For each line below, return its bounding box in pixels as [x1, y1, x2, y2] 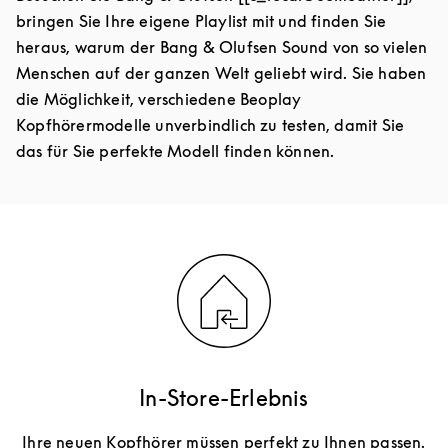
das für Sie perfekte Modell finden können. [16, 141, 335, 162]
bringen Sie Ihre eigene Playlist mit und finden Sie [16, 11, 387, 32]
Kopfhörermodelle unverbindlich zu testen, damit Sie [16, 115, 405, 136]
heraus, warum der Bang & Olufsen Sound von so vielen [16, 37, 428, 58]
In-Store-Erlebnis [139, 385, 309, 412]
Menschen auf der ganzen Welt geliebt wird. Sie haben [16, 63, 427, 84]
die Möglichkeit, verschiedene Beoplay [16, 89, 302, 110]
